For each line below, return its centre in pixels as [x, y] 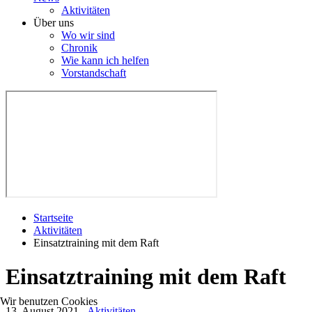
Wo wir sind [88, 35]
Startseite [53, 218]
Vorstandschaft [94, 73]
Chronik [79, 48]
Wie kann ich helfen [105, 60]
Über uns [54, 23]
